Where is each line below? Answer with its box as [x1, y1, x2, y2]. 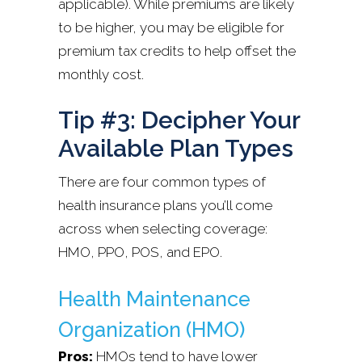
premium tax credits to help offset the [58, 42, 296, 59]
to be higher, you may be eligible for [58, 19, 284, 36]
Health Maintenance [58, 286, 250, 311]
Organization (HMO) [58, 317, 245, 342]
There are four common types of [58, 173, 266, 190]
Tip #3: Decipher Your [58, 105, 300, 134]
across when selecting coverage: [58, 220, 267, 237]
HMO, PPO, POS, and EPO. [58, 243, 222, 260]
